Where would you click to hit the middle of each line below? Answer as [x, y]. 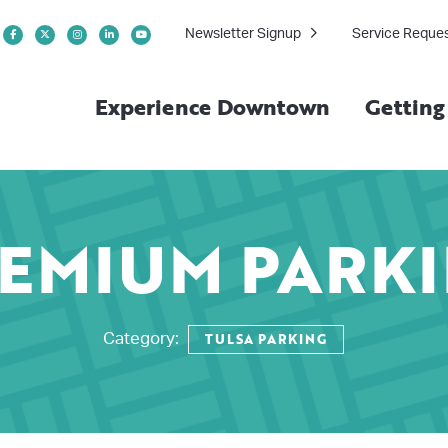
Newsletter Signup [243, 34]
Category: [145, 338]
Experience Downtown [213, 106]
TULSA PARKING [266, 339]
